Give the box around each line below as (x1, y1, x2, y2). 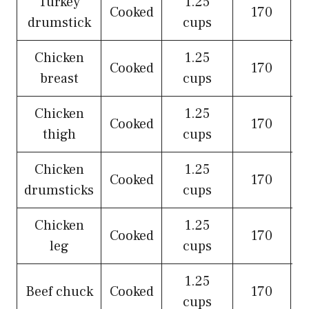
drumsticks (24, 181, 94, 200)
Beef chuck (25, 283, 93, 301)
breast (39, 70, 79, 88)
